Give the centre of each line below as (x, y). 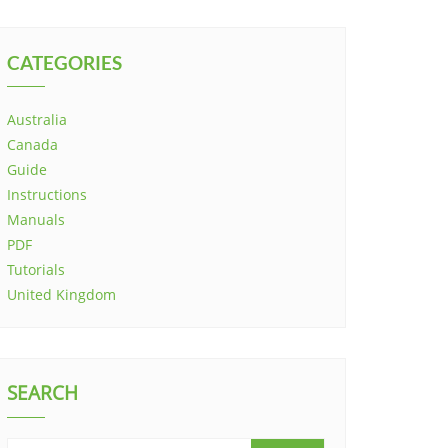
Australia (37, 119)
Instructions (47, 194)
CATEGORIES (64, 62)
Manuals (36, 219)
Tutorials (36, 269)
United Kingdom (61, 294)
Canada (32, 144)
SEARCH (42, 393)
